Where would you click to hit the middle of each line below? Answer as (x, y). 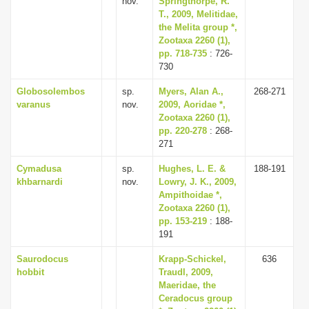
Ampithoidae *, (190, 195)
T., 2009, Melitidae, (198, 14)
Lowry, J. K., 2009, (198, 182)
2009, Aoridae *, (192, 104)
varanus (33, 104)
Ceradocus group (196, 298)
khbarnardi (40, 182)
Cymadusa (39, 169)
